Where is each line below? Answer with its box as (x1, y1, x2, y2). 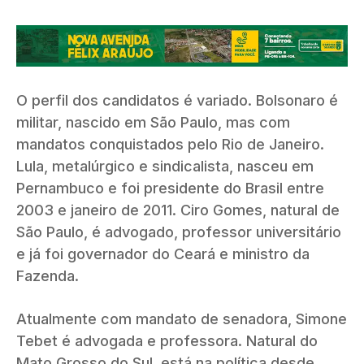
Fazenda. (16, 266, 79, 284)
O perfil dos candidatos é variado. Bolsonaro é (16, 91, 338, 109)
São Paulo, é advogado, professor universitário (16, 223, 341, 240)
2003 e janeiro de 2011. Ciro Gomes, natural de (16, 201, 340, 219)
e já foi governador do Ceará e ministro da (16, 245, 310, 262)
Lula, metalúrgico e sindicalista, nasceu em (16, 157, 314, 175)
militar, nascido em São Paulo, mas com (16, 113, 290, 131)
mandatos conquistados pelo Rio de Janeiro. (16, 135, 324, 153)
